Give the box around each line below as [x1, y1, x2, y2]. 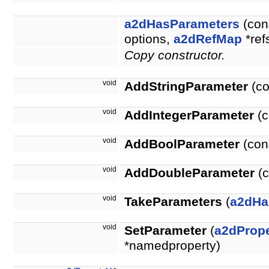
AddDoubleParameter [124, 166, 255, 181]
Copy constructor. [124, 48, 225, 63]
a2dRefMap [174, 32, 242, 47]
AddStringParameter [124, 79, 248, 94]
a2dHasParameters [124, 17, 240, 32]
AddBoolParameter [124, 137, 240, 152]
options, [124, 32, 174, 47]
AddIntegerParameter [124, 108, 254, 123]
